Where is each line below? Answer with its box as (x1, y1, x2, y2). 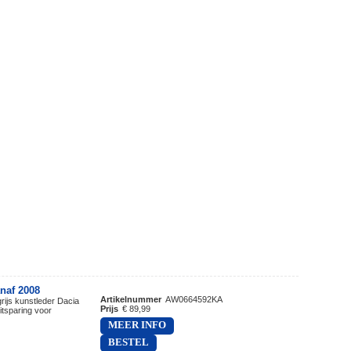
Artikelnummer (100, 294, 161, 304)
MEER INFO (108, 319, 166, 331)
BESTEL (108, 336, 149, 348)
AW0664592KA (165, 294, 223, 304)
